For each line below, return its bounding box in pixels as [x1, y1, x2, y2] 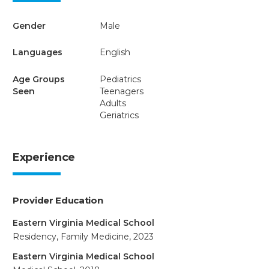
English [99, 47, 130, 58]
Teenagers [99, 85, 144, 97]
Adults [99, 97, 126, 109]
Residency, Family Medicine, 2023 [13, 231, 154, 242]
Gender [13, 20, 46, 31]
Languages [13, 47, 62, 58]
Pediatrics [99, 73, 141, 85]
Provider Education [13, 194, 103, 206]
